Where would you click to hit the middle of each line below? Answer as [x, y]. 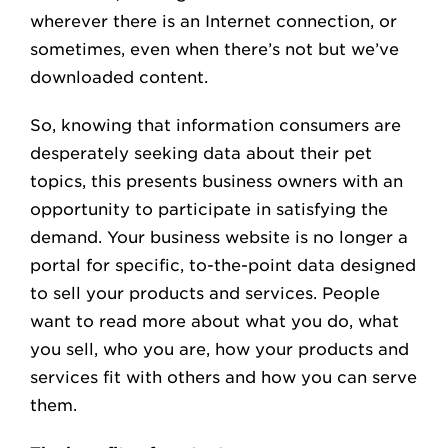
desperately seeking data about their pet [201, 153]
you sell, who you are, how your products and [219, 349]
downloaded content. [119, 77]
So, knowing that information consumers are [215, 125]
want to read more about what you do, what [214, 321]
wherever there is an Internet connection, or [213, 21]
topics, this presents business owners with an [216, 181]
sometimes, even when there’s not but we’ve [214, 49]
